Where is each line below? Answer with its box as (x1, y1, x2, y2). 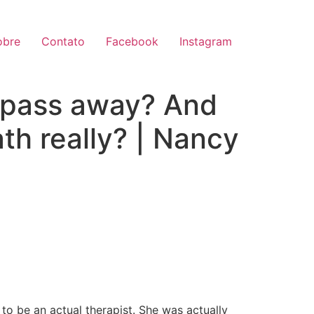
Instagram (179, 34, 232, 49)
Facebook (106, 34, 158, 49)
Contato (41, 34, 85, 49)
